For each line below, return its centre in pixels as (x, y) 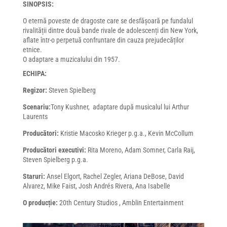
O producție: (40, 203)
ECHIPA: (34, 73)
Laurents (35, 117)
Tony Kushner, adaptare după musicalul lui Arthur (120, 107)
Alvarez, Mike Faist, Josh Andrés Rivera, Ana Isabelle (96, 186)
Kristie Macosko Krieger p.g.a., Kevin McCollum (127, 133)
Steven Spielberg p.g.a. (55, 160)
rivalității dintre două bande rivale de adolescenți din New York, (110, 30)
